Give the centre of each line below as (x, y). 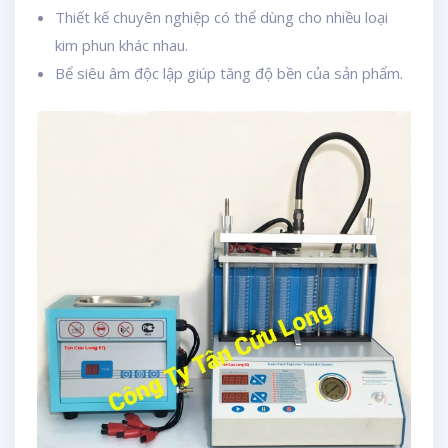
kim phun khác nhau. (121, 45)
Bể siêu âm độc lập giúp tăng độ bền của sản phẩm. (229, 73)
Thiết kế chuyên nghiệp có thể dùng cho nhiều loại (221, 17)
